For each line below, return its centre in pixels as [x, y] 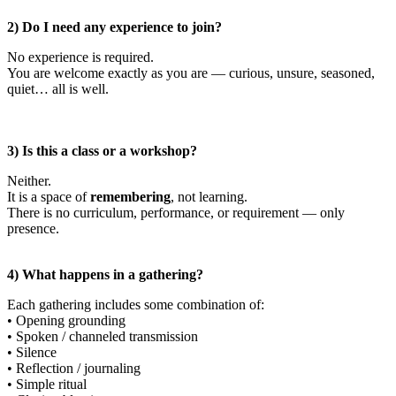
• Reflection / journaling [74, 369]
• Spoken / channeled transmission [103, 337]
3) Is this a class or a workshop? [102, 151]
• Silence [32, 353]
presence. [33, 229]
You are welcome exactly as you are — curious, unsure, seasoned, [191, 73]
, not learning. [209, 197]
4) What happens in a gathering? [105, 275]
